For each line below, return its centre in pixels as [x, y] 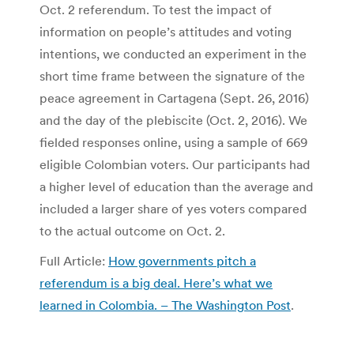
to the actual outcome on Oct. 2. [132, 231]
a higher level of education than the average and [176, 187]
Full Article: [74, 261]
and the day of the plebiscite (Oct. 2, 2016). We [173, 121]
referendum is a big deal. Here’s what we [156, 283]
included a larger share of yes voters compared [173, 209]
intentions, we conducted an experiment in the [173, 54]
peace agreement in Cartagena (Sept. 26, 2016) [174, 98]
